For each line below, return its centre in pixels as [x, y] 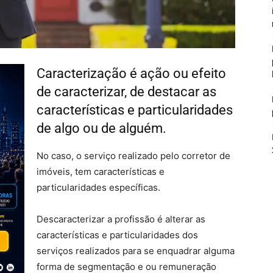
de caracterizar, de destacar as [126, 92]
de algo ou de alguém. [101, 128]
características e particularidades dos [117, 235]
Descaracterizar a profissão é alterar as [121, 219]
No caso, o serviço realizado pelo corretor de [133, 156]
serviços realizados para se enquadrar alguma [136, 251]
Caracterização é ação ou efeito [131, 73]
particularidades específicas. [98, 187]
